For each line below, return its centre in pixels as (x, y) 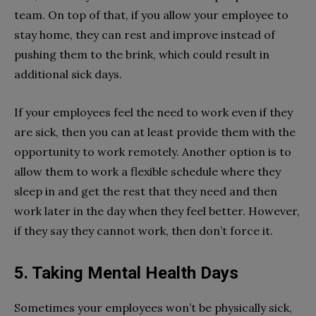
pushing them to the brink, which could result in (142, 54)
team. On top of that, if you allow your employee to (151, 14)
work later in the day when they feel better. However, (157, 211)
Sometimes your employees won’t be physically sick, (153, 307)
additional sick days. (68, 74)
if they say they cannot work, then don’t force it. (144, 230)
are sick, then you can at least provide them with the (155, 132)
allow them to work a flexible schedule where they (147, 171)
